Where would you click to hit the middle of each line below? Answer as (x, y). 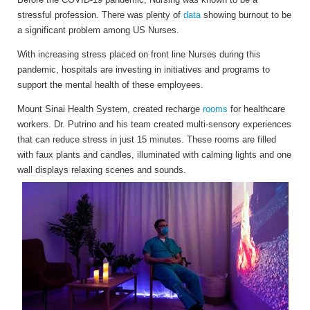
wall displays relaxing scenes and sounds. (102, 170)
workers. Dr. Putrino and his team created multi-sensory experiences (154, 125)
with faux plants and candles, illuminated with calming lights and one (154, 155)
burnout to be (265, 15)
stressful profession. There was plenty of (100, 15)
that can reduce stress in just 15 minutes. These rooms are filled (147, 140)
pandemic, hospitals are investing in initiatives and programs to (144, 70)
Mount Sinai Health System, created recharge (110, 109)
